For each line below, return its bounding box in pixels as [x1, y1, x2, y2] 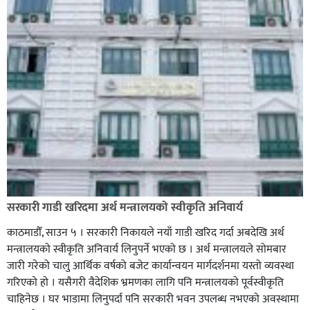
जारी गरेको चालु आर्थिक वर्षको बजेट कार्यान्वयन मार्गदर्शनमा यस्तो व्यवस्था [7, 257, 294, 276]
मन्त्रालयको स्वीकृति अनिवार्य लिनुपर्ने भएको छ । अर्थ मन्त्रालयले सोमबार [7, 240, 286, 259]
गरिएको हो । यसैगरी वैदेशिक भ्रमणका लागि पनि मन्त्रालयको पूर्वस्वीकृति [7, 273, 284, 293]
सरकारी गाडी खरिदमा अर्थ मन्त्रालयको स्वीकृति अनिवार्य [7, 198, 243, 218]
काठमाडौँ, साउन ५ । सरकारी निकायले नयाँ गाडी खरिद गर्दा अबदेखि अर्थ [7, 224, 284, 243]
